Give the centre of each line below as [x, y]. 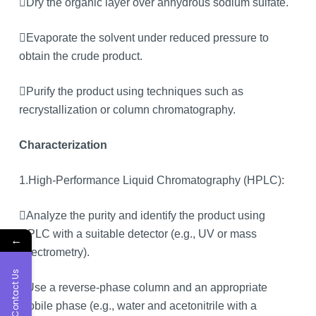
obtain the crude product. [80, 56]
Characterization [63, 145]
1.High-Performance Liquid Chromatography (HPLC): [151, 180]
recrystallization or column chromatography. [127, 109]
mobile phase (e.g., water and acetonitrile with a [138, 305]
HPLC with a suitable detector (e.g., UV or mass [138, 233]
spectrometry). [54, 252]
